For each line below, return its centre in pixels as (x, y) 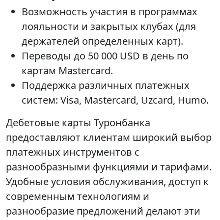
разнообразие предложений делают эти (103, 211)
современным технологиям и (78, 196)
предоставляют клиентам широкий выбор (109, 137)
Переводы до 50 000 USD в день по (105, 56)
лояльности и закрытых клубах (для (109, 27)
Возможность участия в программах (110, 12)
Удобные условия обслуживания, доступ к (107, 182)
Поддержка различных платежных (106, 85)
